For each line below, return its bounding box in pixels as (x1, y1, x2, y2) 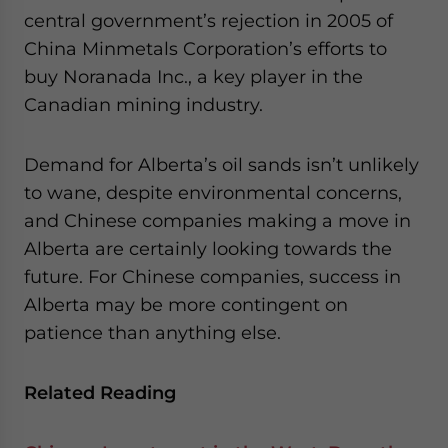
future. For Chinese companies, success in (24, 266, 401, 287)
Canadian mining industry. (24, 94, 263, 115)
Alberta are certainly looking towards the (24, 238, 392, 259)
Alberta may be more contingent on (24, 294, 348, 315)
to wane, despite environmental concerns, (24, 182, 402, 203)
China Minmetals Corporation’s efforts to (24, 38, 387, 59)
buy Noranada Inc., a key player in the (24, 66, 363, 87)
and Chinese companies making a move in (24, 210, 411, 231)
